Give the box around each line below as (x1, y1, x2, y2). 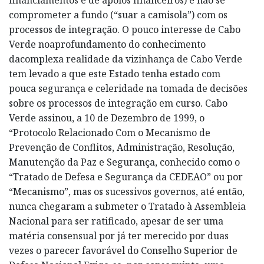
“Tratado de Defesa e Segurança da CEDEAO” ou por (9, 170, 243, 183)
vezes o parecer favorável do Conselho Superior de (9, 243, 237, 257)
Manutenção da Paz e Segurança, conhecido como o (9, 155, 240, 169)
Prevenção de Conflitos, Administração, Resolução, (9, 140, 235, 154)
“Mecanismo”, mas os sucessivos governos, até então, (9, 184, 245, 198)
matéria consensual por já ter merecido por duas (9, 229, 229, 242)
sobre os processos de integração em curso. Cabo (9, 96, 227, 110)
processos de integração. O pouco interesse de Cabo (9, 22, 240, 36)
